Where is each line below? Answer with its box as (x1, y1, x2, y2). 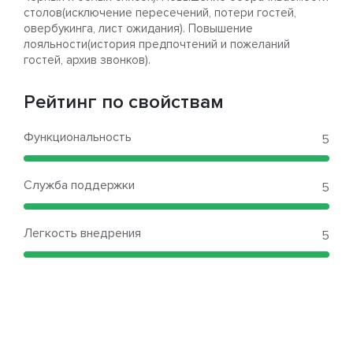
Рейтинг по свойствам (24, 91, 224, 114)
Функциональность (24, 129, 132, 146)
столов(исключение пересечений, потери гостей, (24, 6, 296, 20)
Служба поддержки (24, 177, 135, 194)
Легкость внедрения (24, 225, 141, 242)
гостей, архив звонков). (24, 53, 150, 68)
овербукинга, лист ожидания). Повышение (24, 21, 253, 36)
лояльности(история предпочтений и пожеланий (24, 37, 290, 52)
